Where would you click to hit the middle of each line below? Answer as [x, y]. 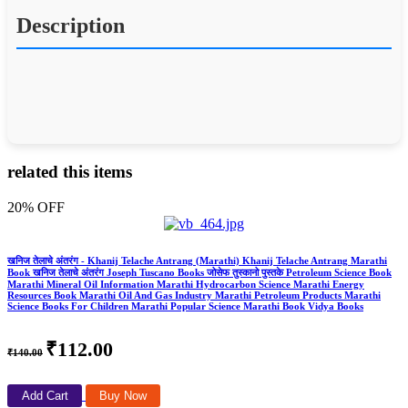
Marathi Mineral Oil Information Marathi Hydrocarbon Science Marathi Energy [186, 284]
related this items [70, 171]
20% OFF [36, 207]
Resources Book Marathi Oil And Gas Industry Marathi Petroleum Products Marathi [194, 295]
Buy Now [123, 395]
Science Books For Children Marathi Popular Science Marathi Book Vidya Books [185, 306]
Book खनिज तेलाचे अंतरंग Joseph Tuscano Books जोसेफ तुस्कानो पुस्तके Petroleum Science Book [199, 272]
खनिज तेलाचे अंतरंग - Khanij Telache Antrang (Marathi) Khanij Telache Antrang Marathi [197, 260]
